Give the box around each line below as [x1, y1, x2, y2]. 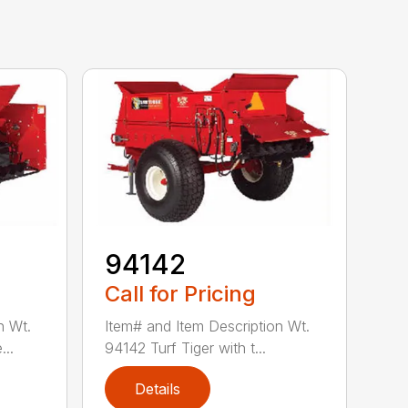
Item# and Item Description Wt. [105, 317, 311, 336]
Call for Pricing [105, 280, 257, 308]
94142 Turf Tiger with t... [105, 339, 267, 358]
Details [135, 380, 181, 399]
